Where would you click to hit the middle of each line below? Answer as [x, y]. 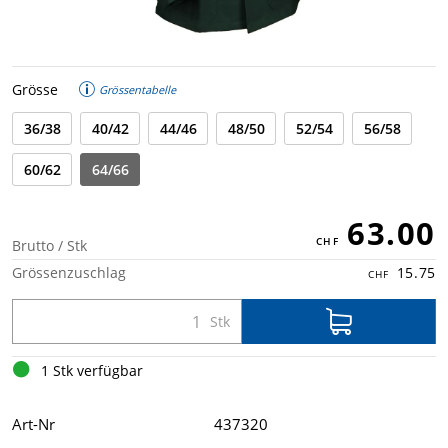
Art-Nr [33, 424]
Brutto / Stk [49, 245]
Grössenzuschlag [69, 272]
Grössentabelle [136, 89]
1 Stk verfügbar [92, 370]
